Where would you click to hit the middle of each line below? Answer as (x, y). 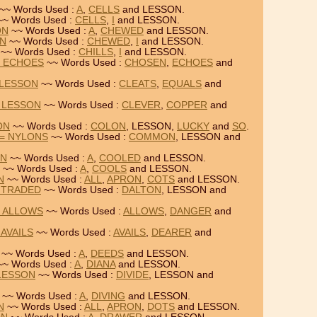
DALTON (142, 190)
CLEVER (141, 105)
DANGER (191, 211)
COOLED (120, 158)
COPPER (187, 105)
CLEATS (138, 84)
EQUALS (182, 84)
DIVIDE (132, 275)
